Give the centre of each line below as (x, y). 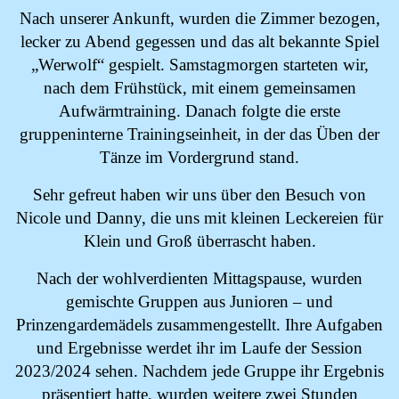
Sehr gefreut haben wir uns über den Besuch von (199, 195)
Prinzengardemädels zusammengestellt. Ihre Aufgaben (199, 325)
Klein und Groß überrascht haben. (199, 241)
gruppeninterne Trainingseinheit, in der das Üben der (199, 134)
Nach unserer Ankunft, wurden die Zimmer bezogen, (199, 18)
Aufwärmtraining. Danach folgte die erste (199, 111)
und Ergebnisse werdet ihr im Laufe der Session (199, 348)
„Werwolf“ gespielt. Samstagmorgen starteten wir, (199, 65)
